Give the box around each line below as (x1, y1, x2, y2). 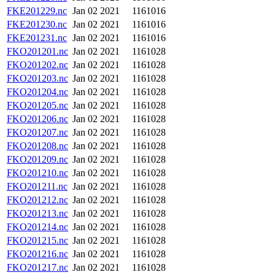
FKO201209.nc (7, 154, 68, 165)
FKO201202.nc (7, 60, 68, 70)
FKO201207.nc (7, 127, 68, 137)
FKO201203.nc (7, 73, 68, 83)
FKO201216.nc (7, 249, 68, 259)
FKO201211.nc (7, 181, 68, 192)
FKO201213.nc (7, 208, 68, 219)
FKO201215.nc (7, 235, 68, 246)
